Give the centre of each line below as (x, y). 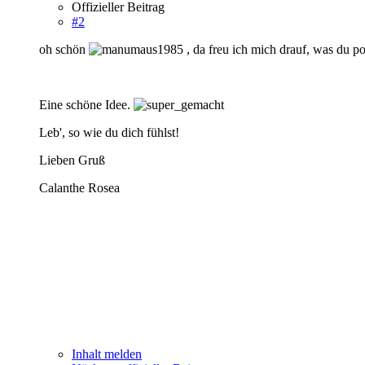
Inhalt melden (107, 354)
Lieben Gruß (72, 160)
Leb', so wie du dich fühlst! (109, 132)
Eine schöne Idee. (86, 104)
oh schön (64, 49)
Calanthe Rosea (79, 187)
